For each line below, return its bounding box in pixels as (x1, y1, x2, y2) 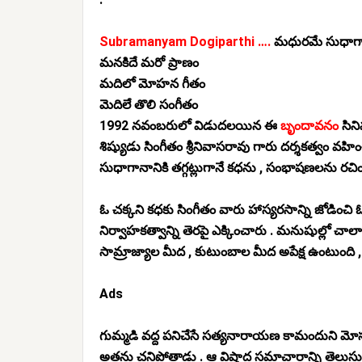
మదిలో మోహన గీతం (99, 76, 205, 91)
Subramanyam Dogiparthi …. (99, 34, 274, 49)
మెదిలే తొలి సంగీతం (99, 97, 198, 112)
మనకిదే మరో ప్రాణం (99, 55, 199, 70)
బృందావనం (280, 118, 339, 133)
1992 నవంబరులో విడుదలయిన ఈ (99, 118, 280, 133)
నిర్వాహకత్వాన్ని (99, 223, 179, 238)
